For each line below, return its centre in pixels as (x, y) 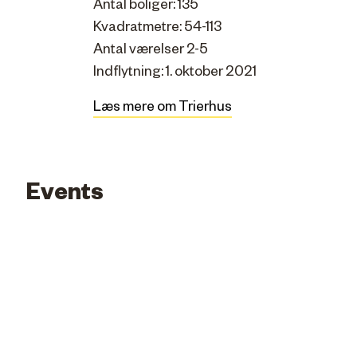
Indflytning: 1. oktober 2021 (175, 73)
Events (65, 196)
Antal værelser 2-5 (151, 51)
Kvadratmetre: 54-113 (157, 29)
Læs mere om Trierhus (163, 108)
